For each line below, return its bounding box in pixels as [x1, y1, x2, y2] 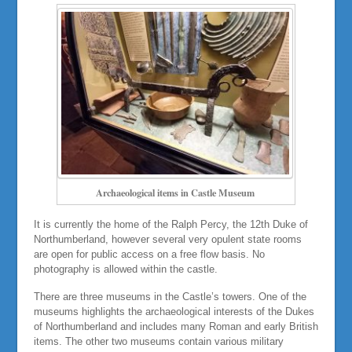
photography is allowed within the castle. [33, 263, 218, 276]
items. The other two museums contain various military [33, 335, 284, 347]
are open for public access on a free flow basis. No [33, 248, 265, 261]
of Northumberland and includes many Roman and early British [33, 320, 318, 332]
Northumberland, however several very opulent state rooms [33, 233, 302, 246]
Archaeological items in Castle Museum [96, 185, 255, 200]
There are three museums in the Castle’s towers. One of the [33, 290, 306, 302]
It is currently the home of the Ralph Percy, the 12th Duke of [33, 218, 308, 231]
